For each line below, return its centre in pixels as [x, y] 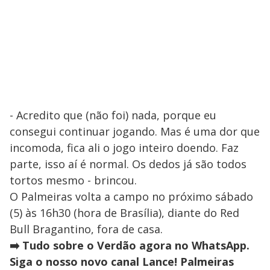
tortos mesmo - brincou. [73, 180]
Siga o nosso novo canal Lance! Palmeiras [122, 261]
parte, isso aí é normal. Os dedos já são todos [128, 164]
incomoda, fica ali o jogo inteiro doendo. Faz [124, 147]
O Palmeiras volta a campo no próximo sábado [131, 196]
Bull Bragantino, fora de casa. [86, 229]
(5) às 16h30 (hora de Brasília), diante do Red [124, 212]
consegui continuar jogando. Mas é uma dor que [135, 131]
